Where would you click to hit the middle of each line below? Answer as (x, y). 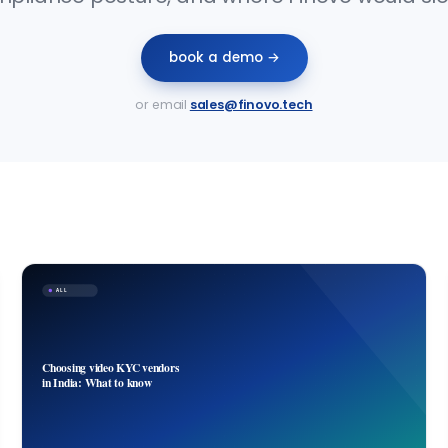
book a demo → (224, 58)
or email (162, 105)
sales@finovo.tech (251, 105)
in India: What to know (97, 382)
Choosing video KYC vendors (110, 368)
